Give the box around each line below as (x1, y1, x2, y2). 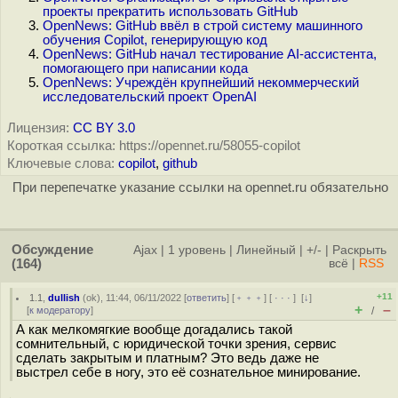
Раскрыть (332, 243, 386, 257)
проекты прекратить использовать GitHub (43, 4, 298, 19)
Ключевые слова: (7, 156, 115, 171)
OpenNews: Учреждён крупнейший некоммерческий (43, 76, 359, 90)
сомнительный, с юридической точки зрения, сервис (16, 337, 337, 351)
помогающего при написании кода (43, 61, 248, 76)
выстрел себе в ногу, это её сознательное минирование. (16, 365, 361, 379)
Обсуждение (12, 243, 93, 257)
